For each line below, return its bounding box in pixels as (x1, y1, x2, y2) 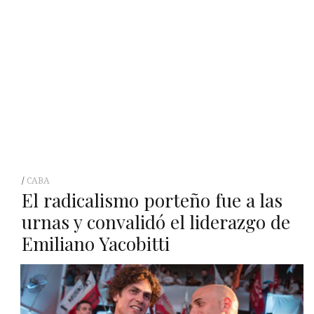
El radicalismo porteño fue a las (21, 187, 282, 212)
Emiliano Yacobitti (21, 231, 170, 256)
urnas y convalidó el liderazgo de (21, 209, 290, 234)
